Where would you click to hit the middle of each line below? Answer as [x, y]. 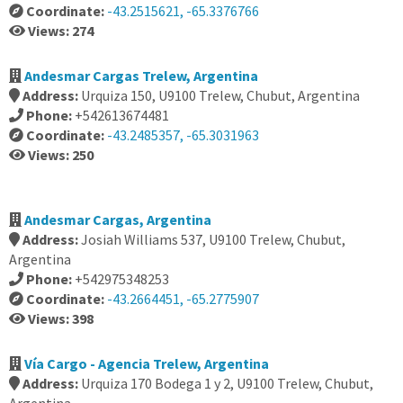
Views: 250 [61, 155]
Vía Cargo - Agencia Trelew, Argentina [147, 363]
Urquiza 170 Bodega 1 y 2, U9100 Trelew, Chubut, [227, 383]
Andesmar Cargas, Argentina [118, 219]
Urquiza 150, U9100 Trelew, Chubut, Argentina [220, 95]
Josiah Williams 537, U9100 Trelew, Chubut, [213, 239]
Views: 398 [61, 318]
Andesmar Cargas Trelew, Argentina [141, 76]
